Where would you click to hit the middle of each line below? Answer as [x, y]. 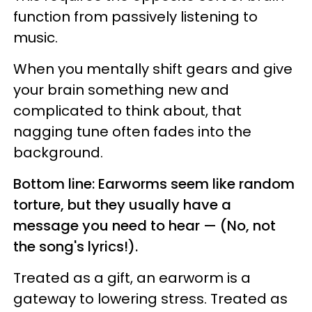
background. [58, 152]
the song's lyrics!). [76, 246]
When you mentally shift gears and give [153, 69]
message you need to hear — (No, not [145, 225]
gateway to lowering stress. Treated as [150, 298]
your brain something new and [121, 89]
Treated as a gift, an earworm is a [132, 278]
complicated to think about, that [127, 110]
